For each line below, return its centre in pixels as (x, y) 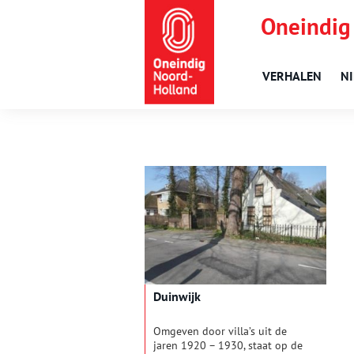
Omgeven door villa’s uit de (220, 331)
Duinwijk (177, 297)
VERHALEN (292, 76)
